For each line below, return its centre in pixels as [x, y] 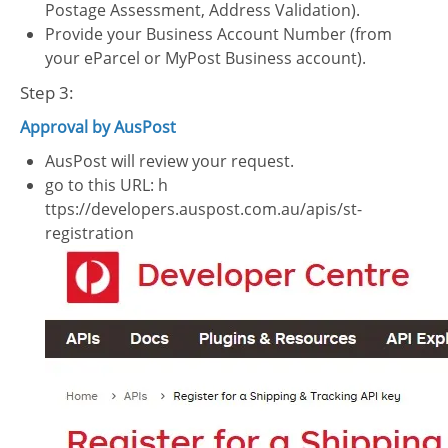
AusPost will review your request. [169, 161]
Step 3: [47, 92]
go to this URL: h [106, 185]
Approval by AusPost [98, 127]
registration [89, 233]
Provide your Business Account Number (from [218, 34]
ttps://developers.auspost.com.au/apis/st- [203, 209]
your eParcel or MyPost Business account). [205, 58]
